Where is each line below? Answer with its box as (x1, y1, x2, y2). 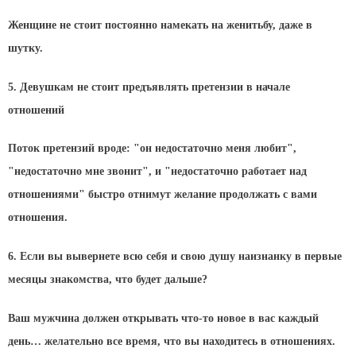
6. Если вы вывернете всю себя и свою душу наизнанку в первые (8, 250, 342, 263)
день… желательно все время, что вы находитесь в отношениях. (8, 335, 335, 348)
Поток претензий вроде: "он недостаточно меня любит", (8, 142, 296, 155)
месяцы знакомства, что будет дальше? (8, 273, 207, 286)
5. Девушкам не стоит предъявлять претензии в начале (8, 80, 290, 93)
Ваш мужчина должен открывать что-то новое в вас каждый (8, 312, 319, 325)
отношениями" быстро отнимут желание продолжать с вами (8, 188, 317, 201)
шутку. (8, 41, 43, 54)
